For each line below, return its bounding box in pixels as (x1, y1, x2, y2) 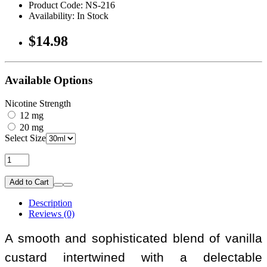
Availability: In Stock (29, 11, 108, 21)
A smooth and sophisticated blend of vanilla (5, 231, 262, 246)
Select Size (5, 132, 46, 143)
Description (29, 197, 72, 208)
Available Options (5, 73, 92, 86)
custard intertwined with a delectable (5, 250, 262, 265)
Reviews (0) (29, 208, 74, 219)
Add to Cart (10, 177, 49, 187)
